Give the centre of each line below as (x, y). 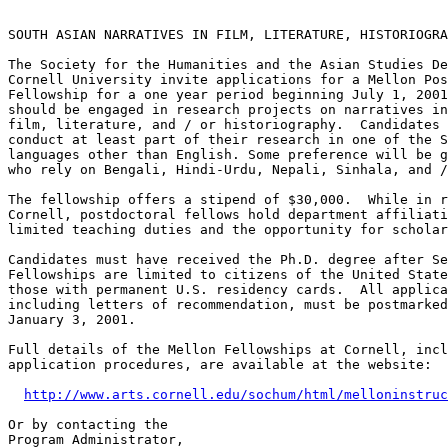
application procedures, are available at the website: (220, 365)
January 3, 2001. (72, 320)
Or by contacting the (88, 425)
